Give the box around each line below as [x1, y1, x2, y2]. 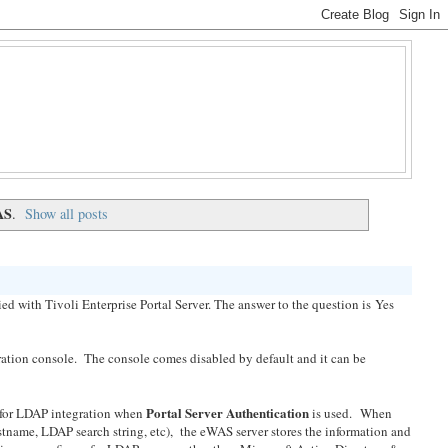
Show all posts [25, 204, 109, 224]
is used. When [312, 404, 393, 423]
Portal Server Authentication [146, 403, 313, 423]
